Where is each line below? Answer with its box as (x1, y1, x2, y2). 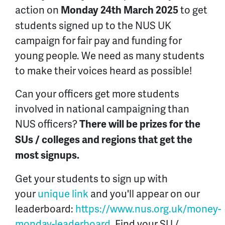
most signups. (15, 149, 79, 162)
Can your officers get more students (15, 87, 179, 101)
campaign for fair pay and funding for (15, 34, 182, 48)
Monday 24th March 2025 (61, 4, 178, 17)
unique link (38, 187, 88, 201)
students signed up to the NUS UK (15, 19, 171, 33)
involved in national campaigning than (15, 102, 189, 116)
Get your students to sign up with (15, 172, 168, 186)
